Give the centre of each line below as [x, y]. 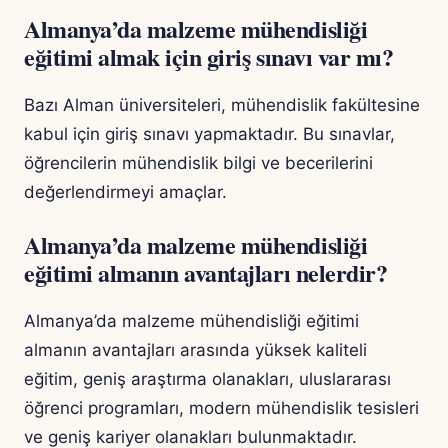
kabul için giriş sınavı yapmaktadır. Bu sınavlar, [209, 134]
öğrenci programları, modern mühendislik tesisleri [221, 408]
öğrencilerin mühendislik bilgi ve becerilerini [198, 163]
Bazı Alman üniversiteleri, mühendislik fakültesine [222, 105]
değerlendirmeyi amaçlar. [125, 192]
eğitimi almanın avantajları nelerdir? [206, 273]
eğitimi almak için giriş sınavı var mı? [209, 57]
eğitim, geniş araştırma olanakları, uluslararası [207, 379]
